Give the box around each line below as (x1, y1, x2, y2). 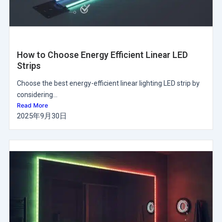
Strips (16, 61, 41, 71)
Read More (16, 101, 48, 109)
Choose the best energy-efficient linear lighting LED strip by (16, 79, 200, 87)
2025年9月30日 (16, 111, 67, 120)
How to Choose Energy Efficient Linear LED (16, 50, 188, 60)
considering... (16, 90, 57, 99)
